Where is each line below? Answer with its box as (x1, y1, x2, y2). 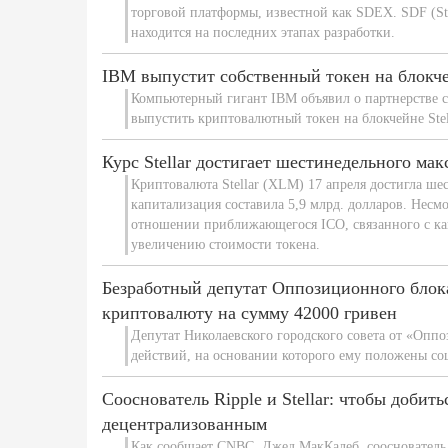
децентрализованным (102, 414, 267, 434)
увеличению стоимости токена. (130, 237, 320, 252)
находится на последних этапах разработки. (130, 25, 395, 40)
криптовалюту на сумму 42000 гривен (102, 303, 397, 323)
